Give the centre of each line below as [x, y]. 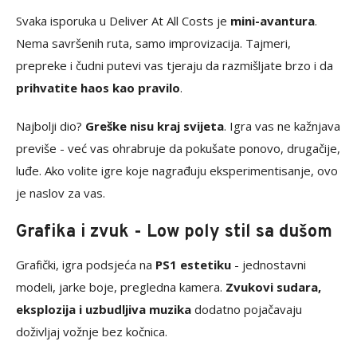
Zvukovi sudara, [273, 287]
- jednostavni [269, 265]
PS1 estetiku [193, 265]
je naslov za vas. [61, 193]
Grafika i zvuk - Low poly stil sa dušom [174, 233]
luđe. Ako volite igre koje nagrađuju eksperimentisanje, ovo [177, 171]
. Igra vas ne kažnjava [282, 126]
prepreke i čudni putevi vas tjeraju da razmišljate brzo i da [175, 66]
